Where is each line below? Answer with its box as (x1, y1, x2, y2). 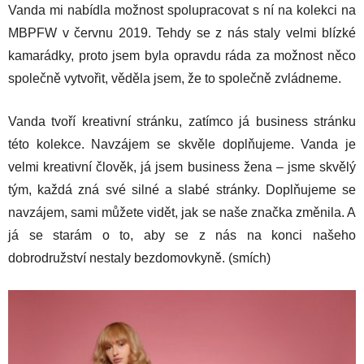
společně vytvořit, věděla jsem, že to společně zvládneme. (8, 71, 341, 85)
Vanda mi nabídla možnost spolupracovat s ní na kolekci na (8, 2, 356, 17)
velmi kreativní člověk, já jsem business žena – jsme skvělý (8, 159, 356, 174)
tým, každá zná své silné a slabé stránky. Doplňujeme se (8, 182, 356, 197)
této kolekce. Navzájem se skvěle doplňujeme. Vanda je (8, 136, 356, 151)
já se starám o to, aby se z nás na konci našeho (8, 227, 356, 242)
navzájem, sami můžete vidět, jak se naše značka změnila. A (8, 205, 356, 219)
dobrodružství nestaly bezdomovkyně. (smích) (8, 250, 271, 265)
